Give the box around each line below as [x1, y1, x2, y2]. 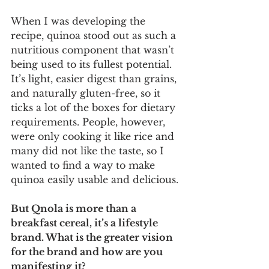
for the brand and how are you [11, 246, 165, 258]
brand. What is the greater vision [11, 231, 175, 244]
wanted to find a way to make [11, 159, 158, 172]
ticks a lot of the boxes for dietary [11, 101, 178, 114]
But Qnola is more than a [11, 202, 139, 215]
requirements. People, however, [11, 116, 168, 128]
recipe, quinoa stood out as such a [11, 29, 179, 42]
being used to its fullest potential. [11, 58, 175, 71]
